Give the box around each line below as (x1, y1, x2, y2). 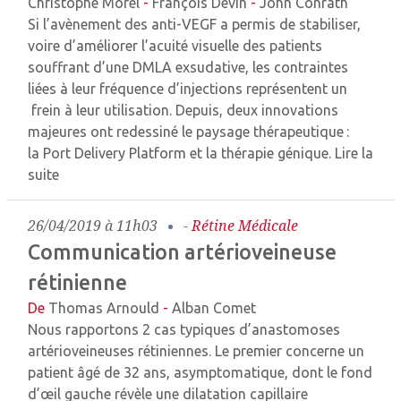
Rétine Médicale (192, 216, 298, 235)
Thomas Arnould (48, 300, 159, 316)
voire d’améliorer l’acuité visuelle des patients (28, 38, 322, 54)
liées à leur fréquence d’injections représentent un (28, 81, 347, 97)
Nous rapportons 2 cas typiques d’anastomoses (28, 321, 340, 337)
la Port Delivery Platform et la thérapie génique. (28, 145, 335, 161)
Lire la (335, 145, 373, 161)
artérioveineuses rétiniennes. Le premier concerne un (28, 343, 364, 359)
